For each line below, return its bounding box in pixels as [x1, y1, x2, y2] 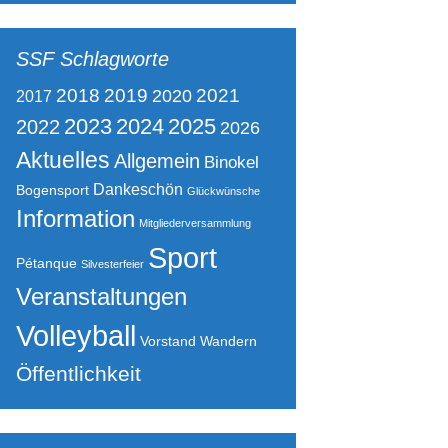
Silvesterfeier [81, 258, 144, 270]
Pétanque [16, 255, 77, 271]
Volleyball [16, 320, 136, 352]
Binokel [204, 152, 259, 172]
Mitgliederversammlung [139, 217, 251, 229]
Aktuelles [16, 147, 110, 173]
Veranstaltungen [16, 283, 187, 310]
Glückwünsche [187, 185, 260, 197]
